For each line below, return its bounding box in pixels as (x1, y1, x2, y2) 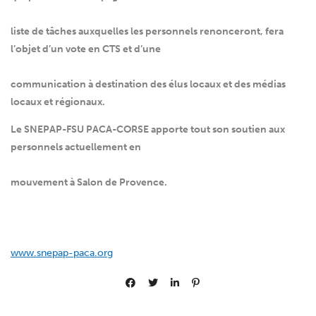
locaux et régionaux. (11, 96, 105, 109)
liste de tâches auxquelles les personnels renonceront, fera (11, 25, 284, 38)
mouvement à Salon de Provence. (11, 176, 167, 189)
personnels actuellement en (11, 141, 141, 154)
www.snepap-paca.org (11, 247, 113, 260)
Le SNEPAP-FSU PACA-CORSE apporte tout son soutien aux (11, 123, 285, 136)
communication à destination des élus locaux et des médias (11, 78, 286, 91)
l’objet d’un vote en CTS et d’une (11, 43, 161, 56)
